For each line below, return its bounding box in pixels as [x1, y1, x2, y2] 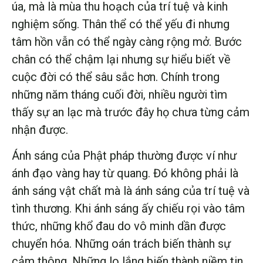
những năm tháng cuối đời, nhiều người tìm [12, 87, 227, 102]
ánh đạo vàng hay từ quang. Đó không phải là [12, 166, 238, 180]
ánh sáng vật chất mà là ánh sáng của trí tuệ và [12, 183, 249, 198]
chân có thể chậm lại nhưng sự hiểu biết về [12, 52, 231, 66]
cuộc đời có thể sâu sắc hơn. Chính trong [12, 69, 220, 84]
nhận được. [12, 122, 68, 137]
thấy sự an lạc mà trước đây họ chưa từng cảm [12, 104, 249, 119]
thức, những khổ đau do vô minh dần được [12, 218, 226, 233]
